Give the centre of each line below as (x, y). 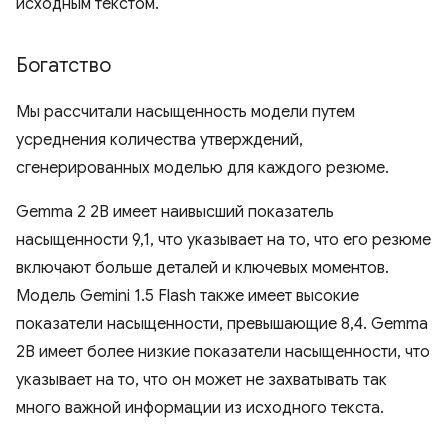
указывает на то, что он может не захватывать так (201, 380)
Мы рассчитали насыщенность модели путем (185, 112)
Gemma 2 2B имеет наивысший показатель (175, 212)
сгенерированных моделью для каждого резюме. (202, 168)
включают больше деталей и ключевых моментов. (202, 268)
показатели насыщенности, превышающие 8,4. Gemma (222, 324)
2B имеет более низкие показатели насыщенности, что (223, 352)
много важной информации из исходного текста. (200, 408)
